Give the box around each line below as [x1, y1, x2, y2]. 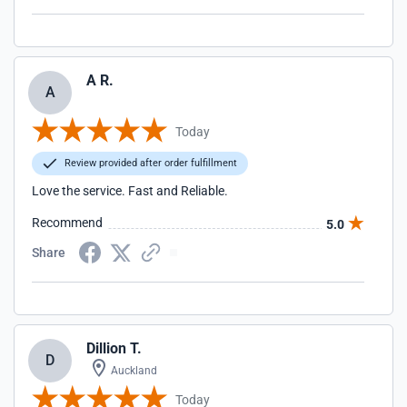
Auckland [108, 364, 157, 377]
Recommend [32, 215, 103, 230]
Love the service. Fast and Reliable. [32, 184, 228, 198]
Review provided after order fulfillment [62, 157, 237, 169]
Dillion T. [86, 340, 142, 357]
